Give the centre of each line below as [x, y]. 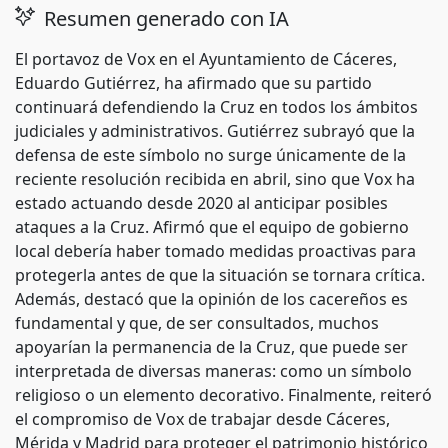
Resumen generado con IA [164, 18]
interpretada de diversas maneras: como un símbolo [213, 371]
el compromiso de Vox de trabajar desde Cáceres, [202, 419]
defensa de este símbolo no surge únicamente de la [210, 155]
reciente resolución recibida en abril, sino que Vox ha [215, 179]
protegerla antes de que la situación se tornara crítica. [220, 275]
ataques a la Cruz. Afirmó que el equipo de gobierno [212, 227]
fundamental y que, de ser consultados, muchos [197, 323]
